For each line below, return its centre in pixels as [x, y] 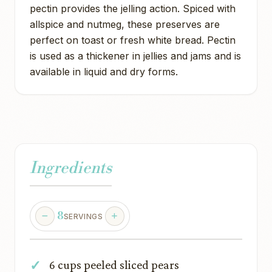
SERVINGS [83, 216]
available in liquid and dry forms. [104, 72]
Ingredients [71, 168]
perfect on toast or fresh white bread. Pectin [133, 40]
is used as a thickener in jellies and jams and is [135, 56]
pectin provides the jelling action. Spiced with [133, 8]
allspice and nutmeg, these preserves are [125, 24]
